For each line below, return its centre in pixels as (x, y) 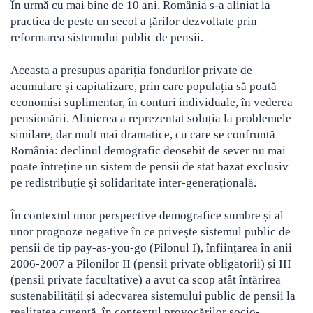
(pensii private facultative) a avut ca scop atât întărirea (146, 280)
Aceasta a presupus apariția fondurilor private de (131, 71)
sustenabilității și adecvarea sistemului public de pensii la (153, 296)
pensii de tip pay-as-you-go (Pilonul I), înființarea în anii (151, 248)
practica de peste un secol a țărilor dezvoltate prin (134, 22)
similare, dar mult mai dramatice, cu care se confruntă (143, 135)
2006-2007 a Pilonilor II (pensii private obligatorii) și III (151, 264)
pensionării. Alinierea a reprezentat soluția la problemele (151, 119)
